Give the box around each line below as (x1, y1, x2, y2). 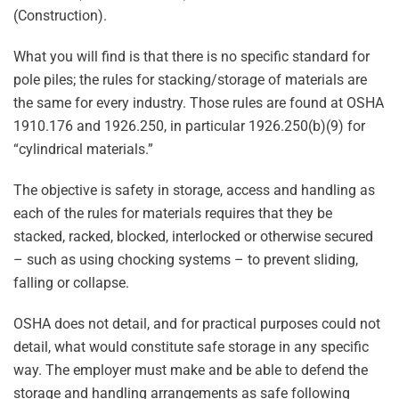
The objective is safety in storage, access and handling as (13, 182, 375, 199)
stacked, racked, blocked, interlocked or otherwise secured (13, 228, 373, 245)
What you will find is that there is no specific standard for (13, 48, 370, 65)
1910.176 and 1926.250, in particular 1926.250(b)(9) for (13, 118, 365, 134)
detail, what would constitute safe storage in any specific (13, 338, 369, 355)
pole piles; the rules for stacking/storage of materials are (13, 71, 367, 88)
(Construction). (13, 7, 107, 24)
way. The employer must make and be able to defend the (13, 362, 368, 379)
